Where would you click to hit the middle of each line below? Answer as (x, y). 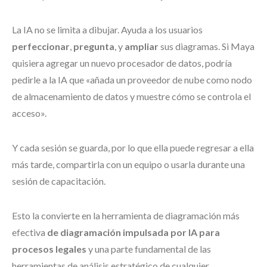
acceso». (29, 113)
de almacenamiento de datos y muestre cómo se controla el (131, 96)
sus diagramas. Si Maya (207, 46)
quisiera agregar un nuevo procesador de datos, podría (122, 63)
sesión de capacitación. (59, 181)
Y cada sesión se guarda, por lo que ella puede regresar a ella (133, 148)
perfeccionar (41, 46)
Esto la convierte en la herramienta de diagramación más (126, 215)
